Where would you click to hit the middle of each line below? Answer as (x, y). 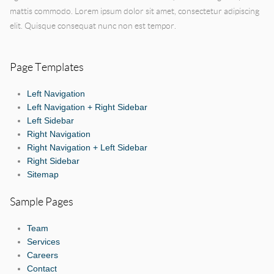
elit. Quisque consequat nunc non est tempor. (93, 25)
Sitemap (43, 174)
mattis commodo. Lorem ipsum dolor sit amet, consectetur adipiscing (134, 11)
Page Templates (46, 67)
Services (43, 242)
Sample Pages (41, 201)
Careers (42, 255)
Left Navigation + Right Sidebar (87, 107)
